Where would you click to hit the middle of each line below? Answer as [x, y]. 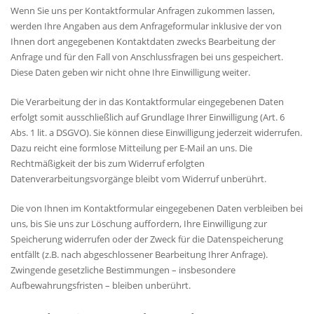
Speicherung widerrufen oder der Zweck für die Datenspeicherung [147, 239]
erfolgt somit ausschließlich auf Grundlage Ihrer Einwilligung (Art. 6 [148, 117]
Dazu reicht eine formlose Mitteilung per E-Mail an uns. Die [131, 148]
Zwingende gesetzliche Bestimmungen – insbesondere [123, 270]
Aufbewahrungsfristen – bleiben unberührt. [101, 286]
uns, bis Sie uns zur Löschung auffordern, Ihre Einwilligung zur [139, 224]
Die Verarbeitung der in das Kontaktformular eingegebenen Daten [147, 102]
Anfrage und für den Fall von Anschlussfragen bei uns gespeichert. [147, 57]
